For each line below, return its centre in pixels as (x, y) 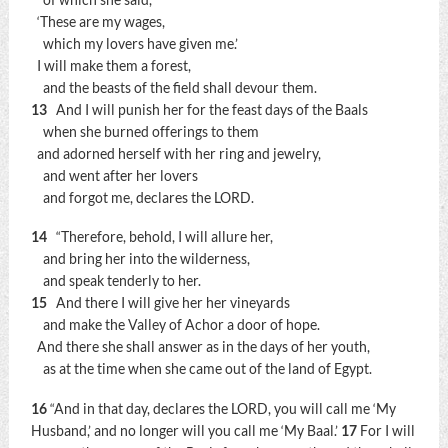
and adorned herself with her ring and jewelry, (175, 153)
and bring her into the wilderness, (140, 259)
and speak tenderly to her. (115, 281)
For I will (387, 430)
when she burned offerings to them (144, 131)
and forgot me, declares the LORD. (142, 197)
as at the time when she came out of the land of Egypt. (201, 369)
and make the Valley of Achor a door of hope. (175, 325)
